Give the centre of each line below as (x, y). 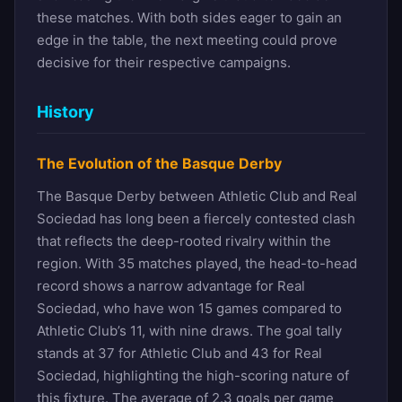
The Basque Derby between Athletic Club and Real (197, 196)
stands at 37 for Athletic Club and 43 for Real (179, 353)
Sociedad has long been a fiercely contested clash (196, 218)
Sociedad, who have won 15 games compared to (189, 308)
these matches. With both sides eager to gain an (189, 17)
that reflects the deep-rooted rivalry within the (184, 240)
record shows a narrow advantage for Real (171, 285)
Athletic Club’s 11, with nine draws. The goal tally (189, 330)
